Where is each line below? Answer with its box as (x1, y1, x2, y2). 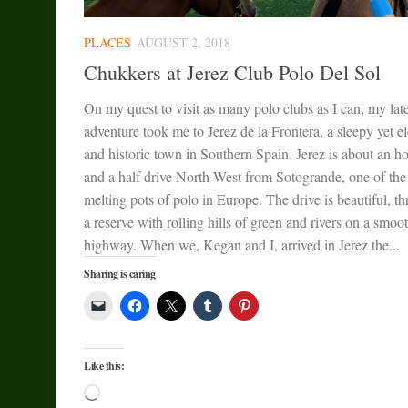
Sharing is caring (84, 265, 156, 281)
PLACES (84, 33, 131, 51)
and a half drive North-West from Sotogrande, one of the (84, 166, 406, 186)
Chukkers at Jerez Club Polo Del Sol (84, 58, 381, 86)
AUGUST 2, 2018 (137, 33, 230, 51)
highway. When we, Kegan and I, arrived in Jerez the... (84, 234, 400, 254)
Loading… (99, 383, 162, 403)
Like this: (84, 357, 124, 373)
